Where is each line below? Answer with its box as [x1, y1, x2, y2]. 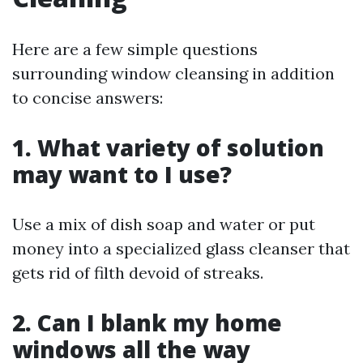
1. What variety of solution [12, 132, 324, 163]
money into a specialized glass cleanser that [12, 238, 350, 258]
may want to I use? [12, 159, 232, 190]
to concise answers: [12, 88, 163, 108]
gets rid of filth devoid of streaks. [12, 263, 263, 283]
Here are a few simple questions [12, 39, 258, 59]
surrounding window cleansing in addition [12, 63, 335, 83]
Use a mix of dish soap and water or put [12, 214, 315, 234]
